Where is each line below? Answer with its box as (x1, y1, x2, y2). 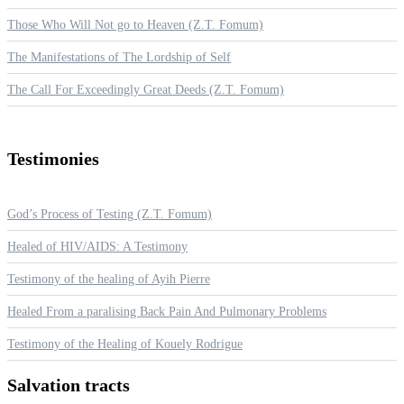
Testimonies (7, 148, 99, 169)
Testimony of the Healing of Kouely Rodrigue (7, 336, 243, 351)
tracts (85, 375, 130, 396)
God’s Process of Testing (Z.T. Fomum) (7, 207, 212, 221)
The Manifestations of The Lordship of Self (7, 50, 231, 65)
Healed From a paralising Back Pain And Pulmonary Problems (7, 304, 326, 318)
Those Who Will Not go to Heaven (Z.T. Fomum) (7, 18, 263, 32)
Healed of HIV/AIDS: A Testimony (7, 239, 188, 253)
